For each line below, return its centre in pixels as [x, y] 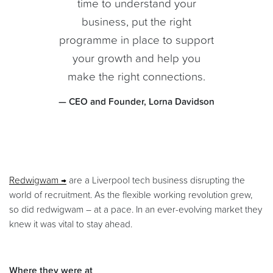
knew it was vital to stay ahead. [71, 224]
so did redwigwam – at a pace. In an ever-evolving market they [136, 210]
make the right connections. [136, 77]
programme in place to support [136, 40]
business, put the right [136, 22]
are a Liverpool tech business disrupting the [156, 180]
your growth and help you [136, 58]
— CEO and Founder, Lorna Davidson [136, 102]
